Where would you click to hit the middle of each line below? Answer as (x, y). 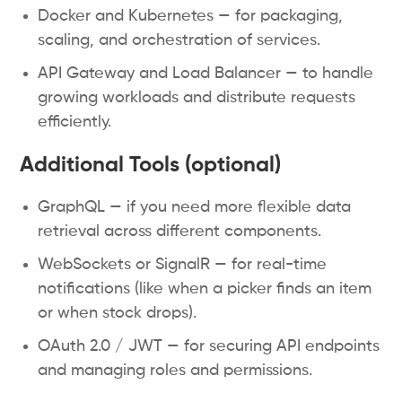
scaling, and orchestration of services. (179, 40)
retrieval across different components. (180, 232)
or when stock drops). (118, 313)
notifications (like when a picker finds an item (205, 289)
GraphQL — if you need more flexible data (195, 207)
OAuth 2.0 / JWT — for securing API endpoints (209, 346)
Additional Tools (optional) (151, 165)
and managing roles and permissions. (175, 371)
